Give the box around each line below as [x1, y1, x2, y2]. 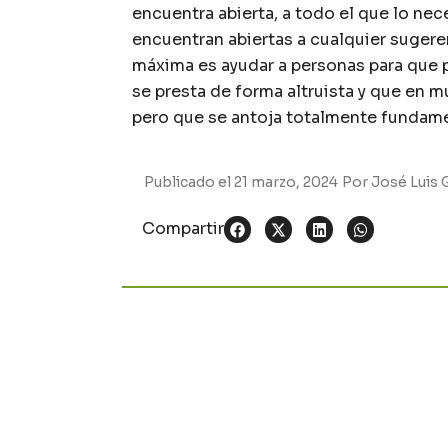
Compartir [142, 218, 224, 240]
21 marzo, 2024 [234, 173, 338, 192]
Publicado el [144, 173, 234, 192]
